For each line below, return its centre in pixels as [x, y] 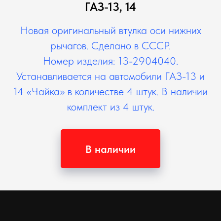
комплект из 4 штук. [110, 107]
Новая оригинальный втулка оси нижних [110, 30]
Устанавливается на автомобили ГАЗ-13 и [110, 76]
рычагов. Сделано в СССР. [110, 45]
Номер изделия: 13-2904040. [110, 61]
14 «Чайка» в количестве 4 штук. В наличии [110, 91]
